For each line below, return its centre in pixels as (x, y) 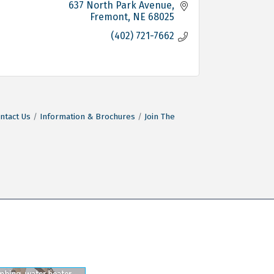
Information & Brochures (87, 116)
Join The (159, 116)
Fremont (109, 17)
